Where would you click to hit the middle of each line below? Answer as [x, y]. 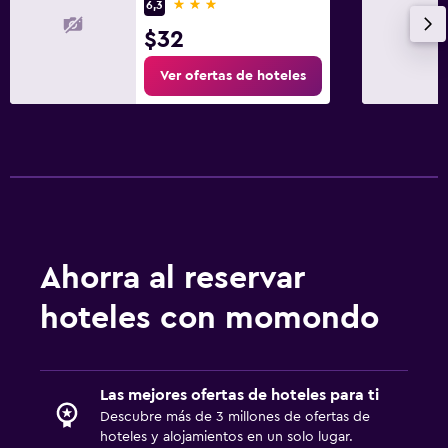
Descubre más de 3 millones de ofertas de [235, 416]
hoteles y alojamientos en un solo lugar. [226, 436]
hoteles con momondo [209, 317]
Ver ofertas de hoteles [233, 75]
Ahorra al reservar [172, 277]
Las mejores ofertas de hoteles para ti [239, 394]
